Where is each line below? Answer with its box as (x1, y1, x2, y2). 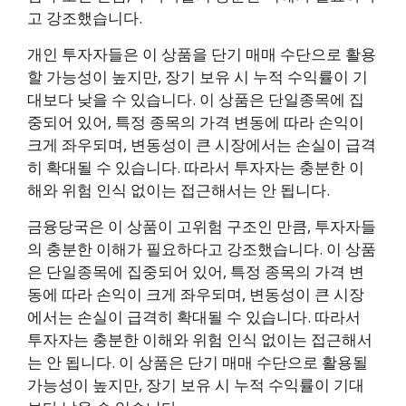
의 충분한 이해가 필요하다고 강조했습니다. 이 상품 (27, 238, 376, 260)
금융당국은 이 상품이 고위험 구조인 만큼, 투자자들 (27, 216, 376, 237)
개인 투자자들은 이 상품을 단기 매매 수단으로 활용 (27, 43, 376, 65)
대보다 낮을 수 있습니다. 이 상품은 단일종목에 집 (27, 89, 364, 111)
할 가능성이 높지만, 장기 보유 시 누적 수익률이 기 (27, 66, 368, 88)
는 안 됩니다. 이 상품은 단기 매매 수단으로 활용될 (27, 352, 368, 373)
